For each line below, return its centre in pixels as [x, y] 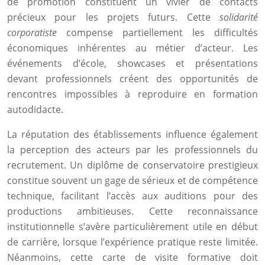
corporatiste [37, 33]
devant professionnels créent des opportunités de [132, 79]
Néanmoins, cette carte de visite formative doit [132, 257]
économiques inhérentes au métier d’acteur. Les [132, 48]
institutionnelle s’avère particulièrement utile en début [132, 227]
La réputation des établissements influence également [132, 134]
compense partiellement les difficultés [162, 33]
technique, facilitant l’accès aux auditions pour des [132, 196]
